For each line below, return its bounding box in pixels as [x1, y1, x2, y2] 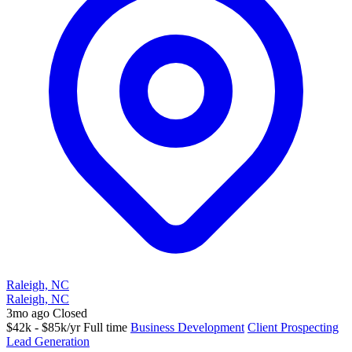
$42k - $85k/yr [6, 321, 80, 335]
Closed [53, 306, 87, 321]
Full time [83, 321, 127, 335]
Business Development [130, 321, 244, 335]
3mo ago [6, 306, 49, 321]
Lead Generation [6, 335, 90, 349]
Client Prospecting [247, 321, 339, 335]
